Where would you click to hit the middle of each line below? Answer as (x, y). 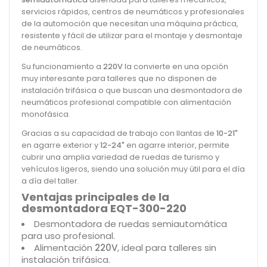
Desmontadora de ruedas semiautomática (131, 223)
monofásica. (46, 114)
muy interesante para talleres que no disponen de (119, 78)
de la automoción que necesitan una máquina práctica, (130, 23)
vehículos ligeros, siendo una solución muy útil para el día (133, 169)
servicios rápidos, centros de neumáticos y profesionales (133, 11)
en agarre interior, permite (177, 145)
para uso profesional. (68, 235)
